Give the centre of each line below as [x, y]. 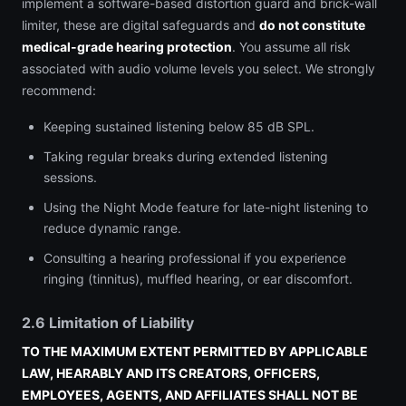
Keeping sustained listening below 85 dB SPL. [179, 126]
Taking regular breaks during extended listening [186, 156]
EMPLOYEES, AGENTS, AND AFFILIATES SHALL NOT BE [190, 395]
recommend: [59, 90]
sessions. [70, 177]
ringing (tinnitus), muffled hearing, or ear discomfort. [198, 279]
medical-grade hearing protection [127, 47]
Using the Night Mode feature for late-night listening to [206, 207]
